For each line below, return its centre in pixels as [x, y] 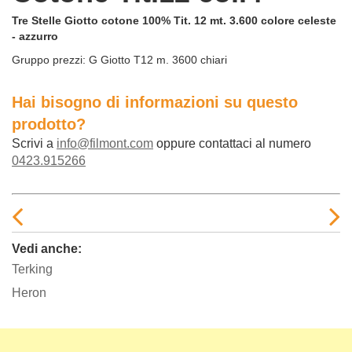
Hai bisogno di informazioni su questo [155, 103]
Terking [32, 269]
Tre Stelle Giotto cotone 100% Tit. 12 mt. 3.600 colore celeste [174, 21]
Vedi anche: [47, 249]
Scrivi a [34, 144]
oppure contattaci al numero [232, 144]
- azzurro [35, 37]
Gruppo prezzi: [49, 60]
